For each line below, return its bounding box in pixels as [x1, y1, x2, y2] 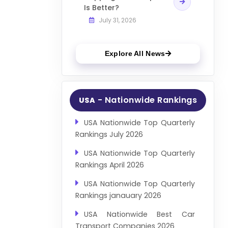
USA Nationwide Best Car [83, 209, 195, 220]
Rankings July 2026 [75, 129, 143, 140]
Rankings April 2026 [75, 160, 144, 170]
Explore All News [104, 49, 165, 58]
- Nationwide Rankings [95, 94, 197, 106]
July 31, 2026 [97, 15, 136, 24]
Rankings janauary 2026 [75, 190, 161, 201]
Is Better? [83, 2, 119, 13]
